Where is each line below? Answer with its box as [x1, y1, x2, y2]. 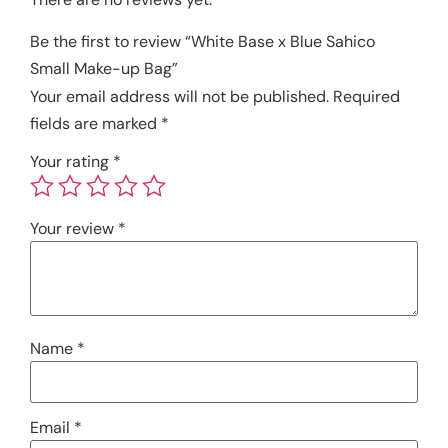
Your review [30, 217, 118, 239]
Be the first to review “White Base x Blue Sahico [30, 30, 375, 52]
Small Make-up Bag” [30, 57, 178, 79]
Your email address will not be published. [30, 85, 329, 107]
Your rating [30, 150, 113, 172]
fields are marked [30, 112, 161, 134]
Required [333, 85, 400, 107]
